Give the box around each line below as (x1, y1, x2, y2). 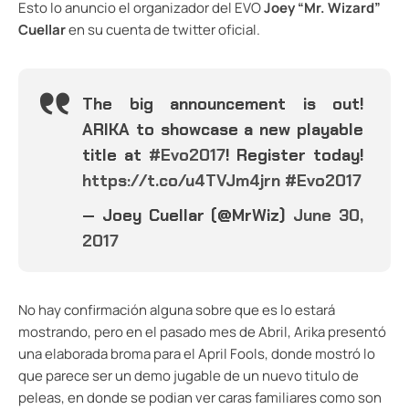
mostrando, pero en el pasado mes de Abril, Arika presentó (18, 322, 386, 342)
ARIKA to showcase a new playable (82, 119, 363, 142)
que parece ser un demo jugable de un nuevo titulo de (18, 366, 359, 386)
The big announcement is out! (82, 93, 363, 116)
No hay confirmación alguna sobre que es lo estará (18, 300, 335, 320)
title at (82, 144, 149, 167)
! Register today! (225, 144, 363, 167)
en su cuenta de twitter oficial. (66, 20, 260, 40)
